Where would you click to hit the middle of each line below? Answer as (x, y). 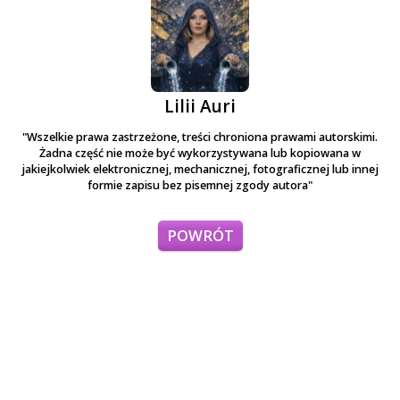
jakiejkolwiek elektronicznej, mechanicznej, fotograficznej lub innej (200, 169)
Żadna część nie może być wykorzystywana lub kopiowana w (200, 153)
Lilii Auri (200, 106)
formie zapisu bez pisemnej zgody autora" (200, 185)
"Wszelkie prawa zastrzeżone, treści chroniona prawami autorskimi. (200, 137)
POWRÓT (200, 235)
